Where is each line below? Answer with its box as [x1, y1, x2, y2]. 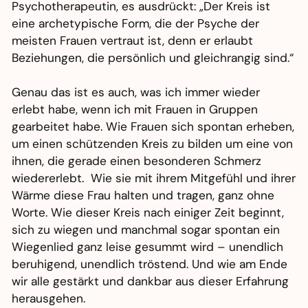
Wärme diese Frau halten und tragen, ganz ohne [12, 188, 275, 203]
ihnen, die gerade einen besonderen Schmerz [12, 153, 262, 169]
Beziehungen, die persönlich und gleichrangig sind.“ [12, 50, 294, 66]
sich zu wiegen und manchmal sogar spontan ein [12, 222, 280, 238]
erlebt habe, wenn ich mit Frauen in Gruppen [12, 102, 258, 118]
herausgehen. [12, 291, 86, 307]
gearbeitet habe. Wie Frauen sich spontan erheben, [12, 119, 295, 135]
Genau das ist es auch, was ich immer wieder [12, 85, 261, 100]
